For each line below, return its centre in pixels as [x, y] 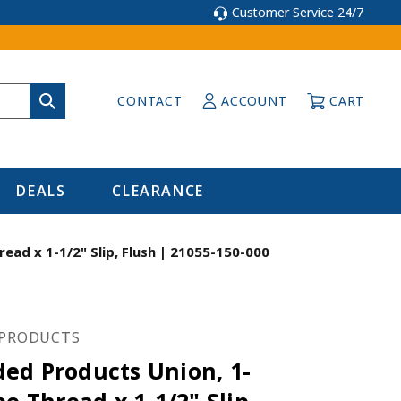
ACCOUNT [254, 101]
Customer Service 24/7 [298, 12]
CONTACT [150, 101]
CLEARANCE [158, 191]
